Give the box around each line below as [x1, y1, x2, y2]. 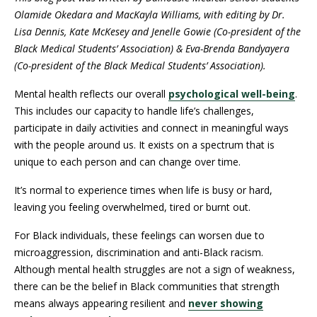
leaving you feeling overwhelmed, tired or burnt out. [14, 200, 250, 214]
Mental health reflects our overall [14, 87, 168, 100]
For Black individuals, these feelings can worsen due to [14, 229, 265, 242]
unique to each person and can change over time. [14, 155, 241, 168]
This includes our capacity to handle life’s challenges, [14, 104, 254, 117]
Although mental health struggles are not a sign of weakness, [14, 263, 295, 276]
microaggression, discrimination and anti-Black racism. [14, 246, 263, 259]
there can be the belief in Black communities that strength [14, 279, 279, 293]
